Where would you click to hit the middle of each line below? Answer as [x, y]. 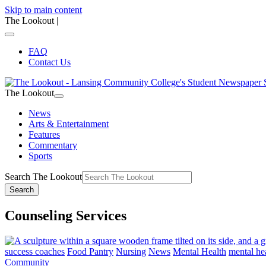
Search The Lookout [43, 177]
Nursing [131, 251]
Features [44, 134]
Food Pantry [90, 251]
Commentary [53, 145]
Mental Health [199, 251]
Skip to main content [43, 10]
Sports [40, 156]
